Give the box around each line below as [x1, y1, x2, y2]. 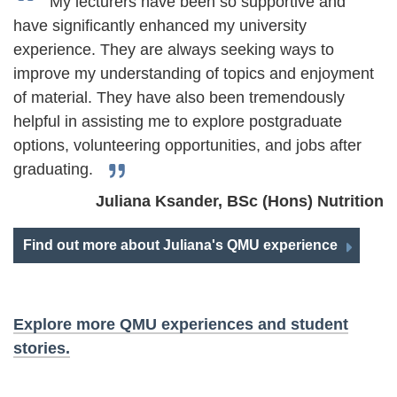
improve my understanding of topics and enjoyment [13, 65, 374, 82]
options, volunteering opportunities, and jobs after [13, 136, 362, 154]
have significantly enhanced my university [13, 17, 307, 35]
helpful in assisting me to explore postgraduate [13, 113, 342, 130]
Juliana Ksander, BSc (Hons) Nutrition [96, 192, 384, 210]
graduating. [13, 160, 97, 178]
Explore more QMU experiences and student [13, 315, 348, 333]
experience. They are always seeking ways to [13, 41, 334, 58]
